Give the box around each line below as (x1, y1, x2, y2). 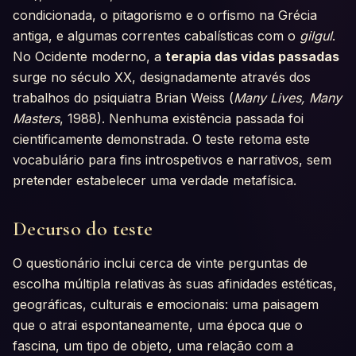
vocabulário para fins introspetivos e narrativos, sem (13, 151, 331, 168)
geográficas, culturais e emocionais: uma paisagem (13, 296, 319, 313)
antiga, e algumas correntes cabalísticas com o (13, 27, 300, 44)
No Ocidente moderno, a (13, 48, 165, 64)
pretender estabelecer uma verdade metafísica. (13, 172, 296, 188)
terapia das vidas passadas (165, 48, 339, 64)
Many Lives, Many (234, 89, 342, 106)
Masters (13, 110, 60, 126)
